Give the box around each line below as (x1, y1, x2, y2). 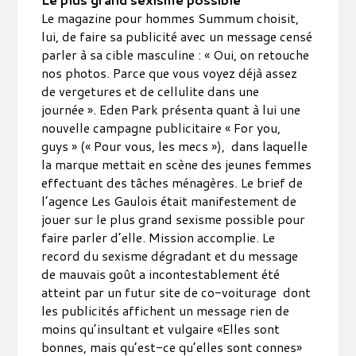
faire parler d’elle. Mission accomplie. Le (41, 228, 276, 246)
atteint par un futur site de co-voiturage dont (41, 283, 311, 301)
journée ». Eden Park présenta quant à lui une (41, 100, 301, 118)
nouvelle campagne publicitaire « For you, (41, 118, 281, 137)
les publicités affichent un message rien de (41, 301, 290, 319)
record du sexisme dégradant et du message (41, 246, 299, 265)
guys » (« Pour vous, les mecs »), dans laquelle (41, 137, 308, 155)
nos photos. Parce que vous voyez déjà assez (41, 64, 298, 82)
